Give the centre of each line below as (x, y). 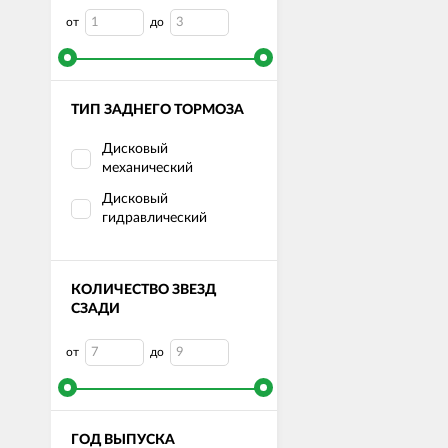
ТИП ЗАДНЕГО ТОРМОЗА (157, 109)
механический (147, 167)
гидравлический (154, 217)
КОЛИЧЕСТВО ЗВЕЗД (143, 289)
